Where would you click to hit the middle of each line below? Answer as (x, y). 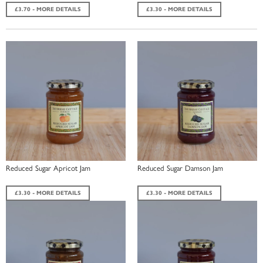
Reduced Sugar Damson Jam (180, 167)
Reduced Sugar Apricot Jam (48, 167)
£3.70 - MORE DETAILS (48, 9)
